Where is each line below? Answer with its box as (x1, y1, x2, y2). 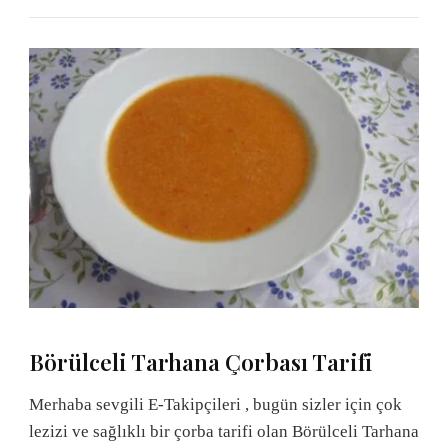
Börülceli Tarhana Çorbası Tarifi (29, 345, 373, 377)
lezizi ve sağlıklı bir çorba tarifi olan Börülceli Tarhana (29, 421, 419, 441)
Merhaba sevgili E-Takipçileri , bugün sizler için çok (29, 394, 402, 414)
